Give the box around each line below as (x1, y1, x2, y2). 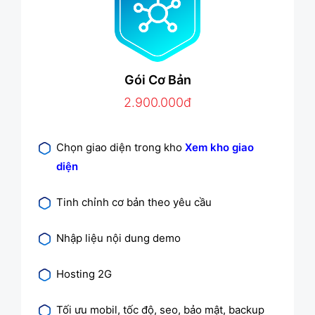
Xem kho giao (185, 140, 254, 154)
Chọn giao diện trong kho (56, 140, 185, 154)
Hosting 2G (56, 266, 112, 281)
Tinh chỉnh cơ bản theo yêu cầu (56, 195, 212, 209)
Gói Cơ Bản (124, 72, 191, 87)
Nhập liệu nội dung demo (56, 231, 181, 245)
